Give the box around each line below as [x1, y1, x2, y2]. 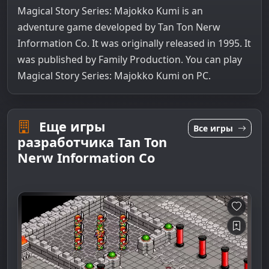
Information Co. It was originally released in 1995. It [17, 37, 251, 50]
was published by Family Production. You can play [17, 53, 242, 67]
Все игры [193, 122, 235, 134]
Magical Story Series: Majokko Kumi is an [17, 4, 203, 18]
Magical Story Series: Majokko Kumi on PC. [17, 69, 211, 83]
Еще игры [39, 118, 105, 136]
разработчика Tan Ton [17, 133, 167, 151]
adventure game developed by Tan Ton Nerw [17, 20, 220, 34]
